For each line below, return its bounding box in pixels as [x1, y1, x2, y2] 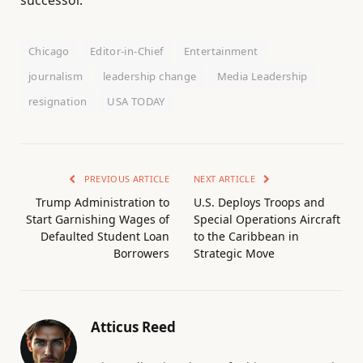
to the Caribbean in [194, 228, 299, 244]
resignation [28, 93, 88, 109]
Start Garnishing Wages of [26, 211, 169, 227]
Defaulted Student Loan [41, 228, 169, 244]
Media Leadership [216, 68, 308, 83]
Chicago [28, 43, 70, 58]
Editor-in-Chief [89, 43, 164, 58]
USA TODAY [107, 93, 165, 109]
